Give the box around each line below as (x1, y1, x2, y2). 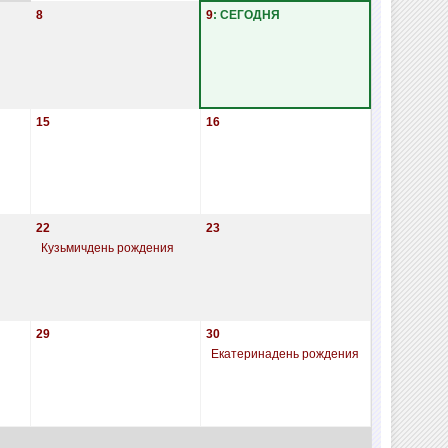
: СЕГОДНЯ (213, 8, 281, 21)
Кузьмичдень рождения (41, 241, 175, 254)
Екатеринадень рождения (211, 347, 360, 360)
